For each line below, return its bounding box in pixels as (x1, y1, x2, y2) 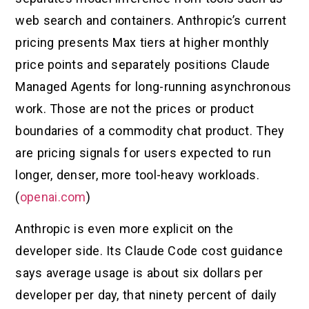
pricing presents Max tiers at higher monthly (15, 35, 270, 50)
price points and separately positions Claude (15, 57, 270, 72)
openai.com (19, 190, 86, 205)
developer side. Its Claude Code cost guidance (15, 243, 283, 259)
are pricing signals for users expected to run (15, 146, 271, 161)
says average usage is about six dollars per (15, 266, 263, 281)
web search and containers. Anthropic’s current (15, 13, 287, 28)
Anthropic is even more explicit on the (15, 221, 234, 237)
